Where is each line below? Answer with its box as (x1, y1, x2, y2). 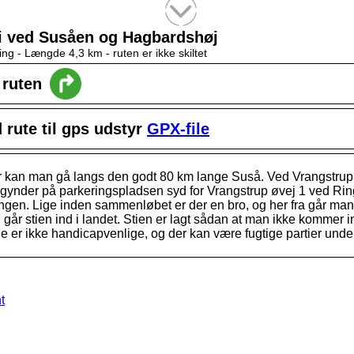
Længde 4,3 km (24, 47, 106, 59)
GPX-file (147, 120, 209, 137)
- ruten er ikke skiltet (106, 47, 207, 59)
